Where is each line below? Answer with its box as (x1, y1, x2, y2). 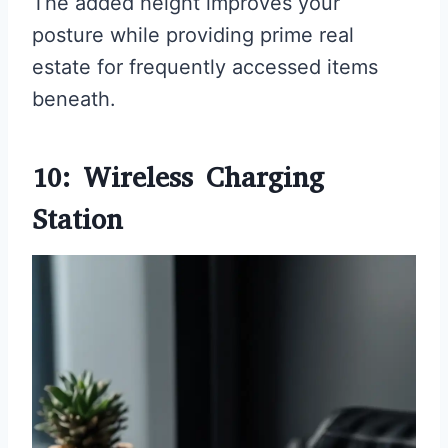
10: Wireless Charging (32, 159, 324, 197)
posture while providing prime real (32, 23, 354, 48)
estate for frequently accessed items (32, 55, 378, 80)
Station (32, 201, 123, 239)
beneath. (32, 87, 116, 112)
